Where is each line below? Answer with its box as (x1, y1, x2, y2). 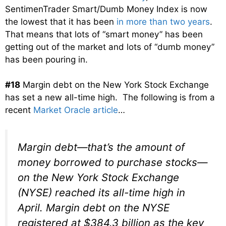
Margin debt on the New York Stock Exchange (20, 80, 209, 90)
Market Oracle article (33, 105, 118, 116)
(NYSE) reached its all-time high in (18, 186, 185, 199)
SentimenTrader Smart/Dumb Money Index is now (5, 4, 207, 14)
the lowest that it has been (5, 16, 117, 27)
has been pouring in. (5, 54, 88, 65)
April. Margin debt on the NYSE (18, 201, 169, 214)
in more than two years (117, 16, 210, 27)
